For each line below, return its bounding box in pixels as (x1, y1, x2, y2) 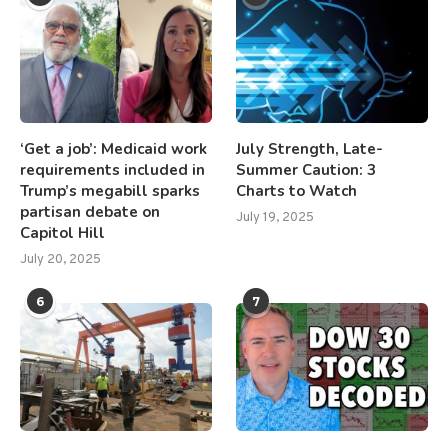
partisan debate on (20, 201, 160, 222)
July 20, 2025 (20, 251, 101, 268)
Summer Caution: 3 (236, 159, 377, 180)
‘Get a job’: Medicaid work (20, 138, 207, 159)
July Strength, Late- (236, 138, 384, 159)
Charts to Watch (236, 180, 358, 201)
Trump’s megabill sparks (20, 180, 200, 201)
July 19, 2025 (236, 209, 315, 226)
